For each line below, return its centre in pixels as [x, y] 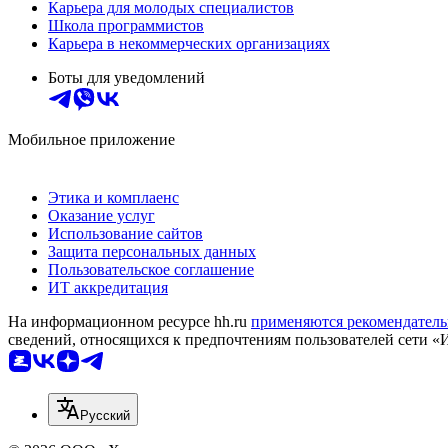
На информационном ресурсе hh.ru [129, 321]
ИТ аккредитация [108, 287]
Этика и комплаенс [113, 197]
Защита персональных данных [152, 251]
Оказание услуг [101, 215]
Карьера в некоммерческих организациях [189, 43]
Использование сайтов [125, 233]
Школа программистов [126, 25]
